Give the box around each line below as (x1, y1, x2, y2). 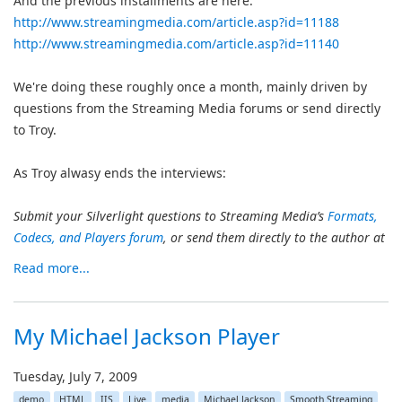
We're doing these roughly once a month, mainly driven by (13, 78, 367, 95)
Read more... (13, 259, 90, 276)
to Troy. (13, 121, 57, 138)
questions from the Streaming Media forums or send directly (13, 100, 380, 117)
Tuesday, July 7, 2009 (13, 368, 137, 385)
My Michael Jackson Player (13, 321, 280, 351)
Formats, (328, 207, 378, 224)
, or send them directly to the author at (163, 229, 385, 246)
